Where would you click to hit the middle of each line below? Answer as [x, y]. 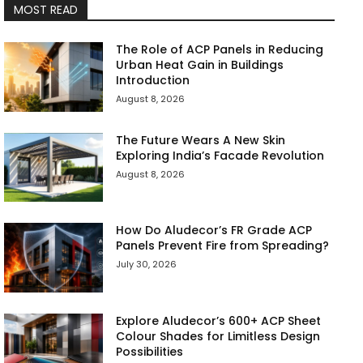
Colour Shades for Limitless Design [218, 337]
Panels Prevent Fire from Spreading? [223, 246]
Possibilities [150, 352]
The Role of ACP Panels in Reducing [220, 49]
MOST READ [46, 10]
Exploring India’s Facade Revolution [220, 155]
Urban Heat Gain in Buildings [200, 65]
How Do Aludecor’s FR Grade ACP [214, 231]
